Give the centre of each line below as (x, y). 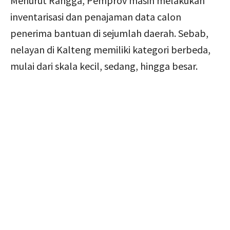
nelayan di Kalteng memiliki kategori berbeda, (110, 49)
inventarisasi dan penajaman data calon (96, 16)
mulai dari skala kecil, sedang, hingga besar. (104, 66)
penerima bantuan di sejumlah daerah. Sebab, (109, 33)
